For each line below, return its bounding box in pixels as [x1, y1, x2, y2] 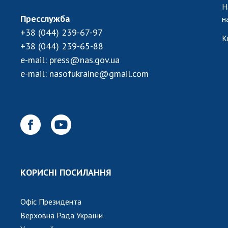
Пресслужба [20, 12, 70, 24]
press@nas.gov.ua [49, 53, 120, 66]
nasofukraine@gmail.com [49, 67, 149, 79]
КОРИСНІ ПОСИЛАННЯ [20, 166, 111, 178]
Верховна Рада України [20, 210, 103, 220]
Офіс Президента [20, 196, 81, 207]
